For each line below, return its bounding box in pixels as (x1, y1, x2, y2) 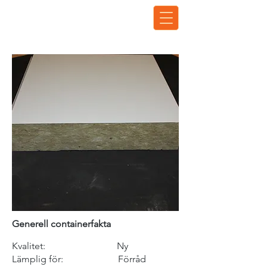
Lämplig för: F (12, 253, 123, 265)
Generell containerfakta (12, 218, 113, 229)
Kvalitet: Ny (12, 240, 128, 252)
